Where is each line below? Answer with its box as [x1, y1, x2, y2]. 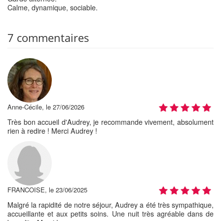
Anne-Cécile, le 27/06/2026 [7, 102, 84, 111]
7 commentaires [7, 30, 89, 45]
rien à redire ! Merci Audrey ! [7, 125, 97, 136]
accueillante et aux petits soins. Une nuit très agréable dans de [7, 208, 214, 219]
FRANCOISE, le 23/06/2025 [7, 184, 87, 194]
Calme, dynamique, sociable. [7, 2, 98, 12]
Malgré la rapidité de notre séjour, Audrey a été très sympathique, [7, 199, 214, 210]
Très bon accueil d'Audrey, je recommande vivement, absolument [7, 116, 214, 127]
